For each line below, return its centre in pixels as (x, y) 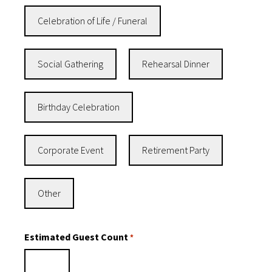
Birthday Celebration (79, 107)
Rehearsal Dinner (176, 64)
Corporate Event (70, 150)
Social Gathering (70, 64)
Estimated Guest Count (76, 237)
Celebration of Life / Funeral (93, 21)
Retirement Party (176, 150)
